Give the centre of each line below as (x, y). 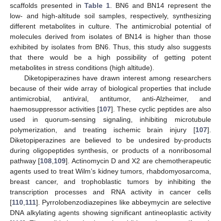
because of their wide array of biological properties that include (110, 89)
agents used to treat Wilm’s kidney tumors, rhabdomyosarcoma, (110, 171)
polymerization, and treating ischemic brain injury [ (103, 130)
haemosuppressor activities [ (55, 109)
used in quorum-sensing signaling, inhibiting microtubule (110, 120)
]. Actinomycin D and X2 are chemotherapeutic (139, 161)
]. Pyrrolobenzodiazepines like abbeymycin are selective (124, 203)
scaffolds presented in (47, 6)
